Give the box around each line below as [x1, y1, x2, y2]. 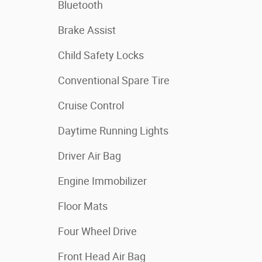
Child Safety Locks [58, 49, 144, 61]
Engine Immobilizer [58, 175, 147, 187]
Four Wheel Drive [58, 225, 137, 237]
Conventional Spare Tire [58, 74, 170, 87]
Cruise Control [58, 99, 124, 112]
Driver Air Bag [58, 150, 121, 162]
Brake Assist [58, 24, 116, 36]
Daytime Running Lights [58, 125, 168, 137]
